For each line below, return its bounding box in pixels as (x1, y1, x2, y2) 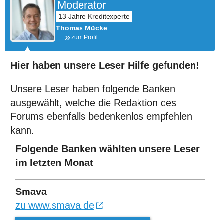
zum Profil (71, 34, 98, 41)
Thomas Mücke (56, 24, 107, 32)
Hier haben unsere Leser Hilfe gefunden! (10, 60, 199, 71)
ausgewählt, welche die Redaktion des (10, 97, 176, 108)
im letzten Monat (15, 157, 93, 168)
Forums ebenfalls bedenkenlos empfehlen (10, 111, 192, 122)
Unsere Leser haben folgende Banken (10, 83, 175, 94)
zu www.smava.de (15, 200, 94, 211)
